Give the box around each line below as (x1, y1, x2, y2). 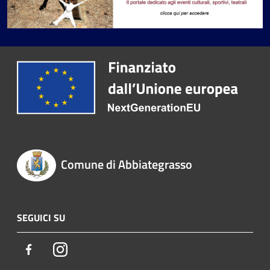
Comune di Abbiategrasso (60, 155, 192, 174)
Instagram (67, 241, 108, 256)
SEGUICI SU (17, 210, 65, 225)
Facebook (36, 241, 73, 256)
